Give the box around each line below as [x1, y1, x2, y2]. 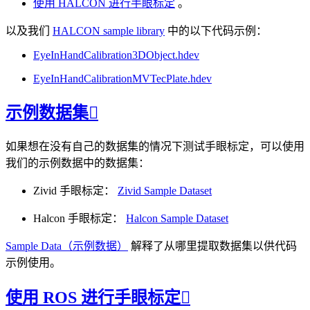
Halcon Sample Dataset [126, 212, 228, 224]
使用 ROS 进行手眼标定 [6, 288, 181, 307]
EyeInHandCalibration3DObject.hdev [33, 49, 199, 62]
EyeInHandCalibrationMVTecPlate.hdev [33, 73, 212, 85]
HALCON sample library [53, 25, 165, 37]
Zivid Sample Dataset [118, 184, 212, 197]
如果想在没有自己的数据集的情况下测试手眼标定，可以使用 [6, 140, 304, 152]
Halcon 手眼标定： [33, 212, 126, 224]
